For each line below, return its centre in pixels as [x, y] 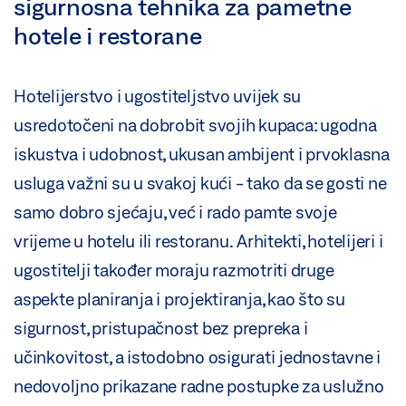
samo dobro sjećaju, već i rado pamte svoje [175, 213]
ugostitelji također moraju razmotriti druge [174, 271]
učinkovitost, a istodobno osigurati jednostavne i [197, 358]
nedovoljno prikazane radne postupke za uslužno [199, 387]
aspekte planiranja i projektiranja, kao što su [179, 300]
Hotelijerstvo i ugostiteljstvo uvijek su [157, 97]
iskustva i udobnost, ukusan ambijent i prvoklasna [202, 155]
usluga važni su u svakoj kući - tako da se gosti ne [200, 184]
